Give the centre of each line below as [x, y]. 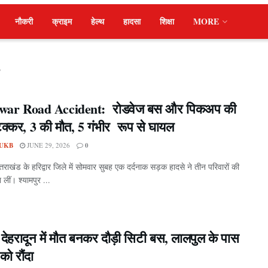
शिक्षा [167, 21]
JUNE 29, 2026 [48, 145]
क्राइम [62, 21]
